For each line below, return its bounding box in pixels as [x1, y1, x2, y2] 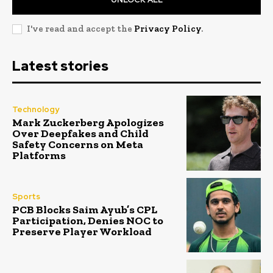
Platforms [12, 148, 66, 162]
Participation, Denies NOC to [12, 214, 163, 228]
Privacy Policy [134, 23, 201, 35]
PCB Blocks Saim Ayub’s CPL [12, 203, 157, 217]
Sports [12, 191, 40, 202]
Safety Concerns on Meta [12, 137, 143, 151]
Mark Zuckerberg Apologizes [12, 115, 164, 129]
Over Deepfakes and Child [12, 126, 149, 140]
